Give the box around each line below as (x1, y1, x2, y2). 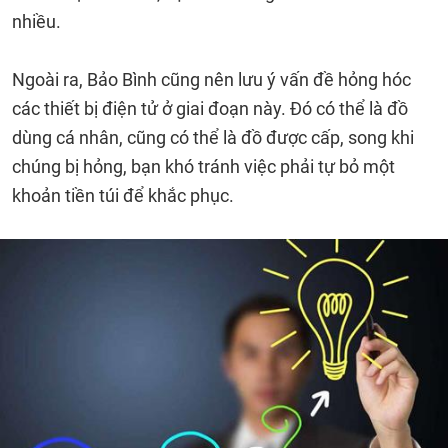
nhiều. (12, 11, 61, 32)
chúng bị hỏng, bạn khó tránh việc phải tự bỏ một (12, 156, 395, 177)
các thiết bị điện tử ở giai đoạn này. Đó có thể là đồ (12, 98, 408, 119)
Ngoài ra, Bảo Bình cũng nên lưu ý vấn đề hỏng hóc (12, 69, 411, 90)
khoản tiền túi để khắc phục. (12, 185, 234, 206)
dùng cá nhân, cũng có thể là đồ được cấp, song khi (12, 127, 414, 148)
